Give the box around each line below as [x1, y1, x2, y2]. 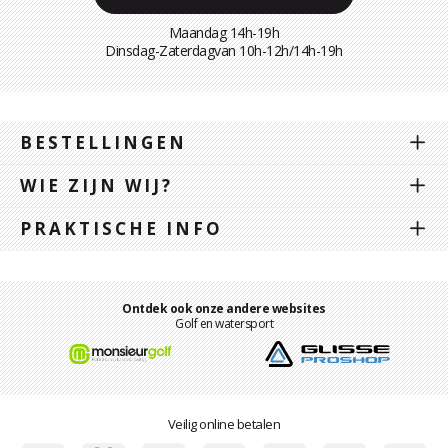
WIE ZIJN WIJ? [20, 173, 173, 197]
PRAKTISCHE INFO [20, 216, 223, 240]
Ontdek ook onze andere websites [122, 299, 326, 317]
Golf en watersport [175, 314, 273, 332]
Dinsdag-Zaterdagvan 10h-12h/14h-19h [105, 40, 343, 60]
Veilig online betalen [167, 414, 281, 433]
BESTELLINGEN [20, 130, 187, 154]
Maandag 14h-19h [168, 22, 280, 42]
